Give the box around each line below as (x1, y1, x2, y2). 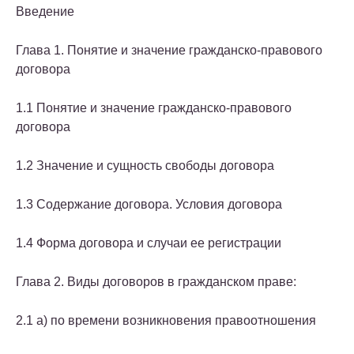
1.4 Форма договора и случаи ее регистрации (16, 236, 281, 250)
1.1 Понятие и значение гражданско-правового (16, 101, 292, 115)
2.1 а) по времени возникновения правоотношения (16, 314, 316, 328)
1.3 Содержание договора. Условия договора (16, 198, 282, 212)
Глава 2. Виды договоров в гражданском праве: (16, 275, 296, 289)
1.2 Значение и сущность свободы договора (16, 159, 274, 173)
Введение (16, 5, 74, 19)
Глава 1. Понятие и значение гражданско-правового (16, 43, 322, 58)
